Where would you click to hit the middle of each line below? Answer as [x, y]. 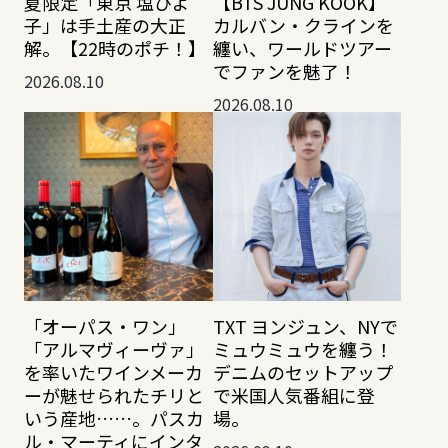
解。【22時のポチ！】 [114, 47]
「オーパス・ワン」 [104, 326]
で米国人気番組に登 [293, 395]
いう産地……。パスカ [113, 418]
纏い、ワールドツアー [302, 47]
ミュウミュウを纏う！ [302, 349]
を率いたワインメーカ [113, 372]
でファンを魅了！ [284, 70]
